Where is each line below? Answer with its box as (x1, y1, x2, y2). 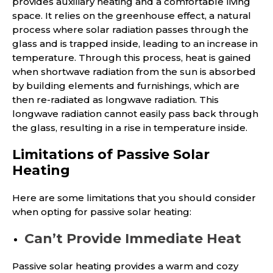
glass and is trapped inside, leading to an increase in (12, 38, 258, 50)
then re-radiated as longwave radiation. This (12, 94, 219, 106)
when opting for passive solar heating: (12, 206, 191, 218)
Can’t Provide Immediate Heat (24, 230, 241, 247)
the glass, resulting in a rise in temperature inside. (12, 122, 247, 134)
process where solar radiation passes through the (12, 24, 249, 36)
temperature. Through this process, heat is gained (12, 52, 251, 64)
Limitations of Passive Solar (12, 146, 210, 163)
